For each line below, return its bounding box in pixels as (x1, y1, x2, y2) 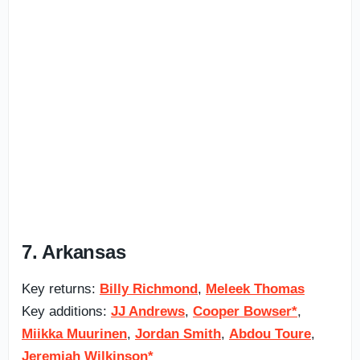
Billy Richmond (100, 280, 198, 297)
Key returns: (22, 280, 100, 297)
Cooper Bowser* (193, 303, 297, 319)
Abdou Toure (229, 325, 311, 342)
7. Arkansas (22, 240, 126, 263)
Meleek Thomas (206, 280, 305, 297)
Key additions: (22, 303, 111, 319)
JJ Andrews (111, 303, 185, 319)
